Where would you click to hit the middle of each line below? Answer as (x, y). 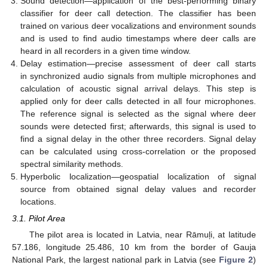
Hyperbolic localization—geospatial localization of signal (138, 176)
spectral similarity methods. (72, 164)
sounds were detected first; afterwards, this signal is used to (138, 126)
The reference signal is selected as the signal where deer (138, 113)
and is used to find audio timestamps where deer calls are (138, 38)
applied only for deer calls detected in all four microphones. (138, 101)
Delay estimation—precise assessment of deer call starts (138, 63)
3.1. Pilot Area (39, 218)
